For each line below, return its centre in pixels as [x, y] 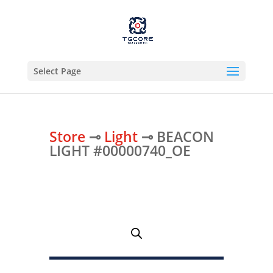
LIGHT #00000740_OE [120, 150]
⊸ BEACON [175, 136]
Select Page [57, 71]
